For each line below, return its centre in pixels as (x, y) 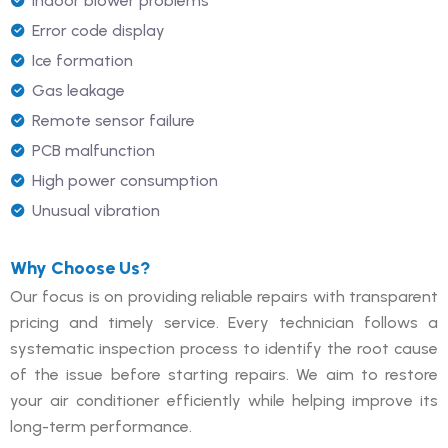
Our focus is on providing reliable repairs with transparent (224, 296)
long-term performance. (101, 426)
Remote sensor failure (113, 120)
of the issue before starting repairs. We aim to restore (224, 374)
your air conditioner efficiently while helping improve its (224, 400)
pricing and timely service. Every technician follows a (224, 322)
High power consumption (125, 180)
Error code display (98, 30)
